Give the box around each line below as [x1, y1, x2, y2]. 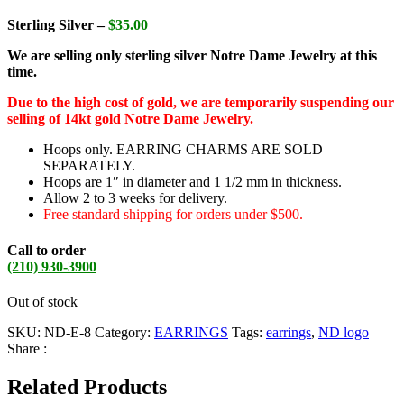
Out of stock [7, 293, 78, 309]
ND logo [318, 324, 369, 340]
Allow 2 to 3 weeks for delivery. [43, 190, 227, 207]
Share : [7, 340, 47, 356]
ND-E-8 [44, 324, 91, 340]
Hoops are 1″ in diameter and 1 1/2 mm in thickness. [43, 174, 342, 190]
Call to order [7, 242, 86, 258]
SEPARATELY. [43, 158, 135, 174]
